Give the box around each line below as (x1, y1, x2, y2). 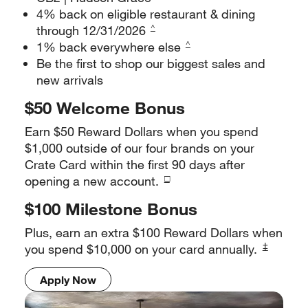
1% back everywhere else (36, 39, 184, 55)
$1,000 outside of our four (25, 140, 167, 156)
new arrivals (36, 72, 103, 88)
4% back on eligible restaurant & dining (36, 6, 255, 22)
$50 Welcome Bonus (25, 98, 185, 119)
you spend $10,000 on (25, 241, 148, 257)
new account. (80, 173, 162, 189)
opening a (25, 173, 80, 189)
